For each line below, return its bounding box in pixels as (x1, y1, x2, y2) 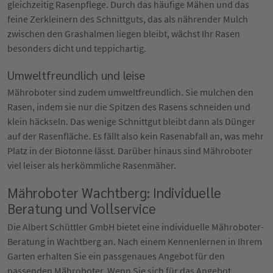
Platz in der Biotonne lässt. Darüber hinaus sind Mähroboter (7, 144, 252, 157)
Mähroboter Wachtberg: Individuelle (7, 183, 221, 201)
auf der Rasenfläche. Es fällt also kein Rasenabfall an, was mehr (7, 129, 264, 142)
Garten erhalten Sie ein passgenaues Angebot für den (7, 249, 225, 262)
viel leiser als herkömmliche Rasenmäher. (7, 158, 176, 171)
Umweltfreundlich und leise (7, 66, 145, 82)
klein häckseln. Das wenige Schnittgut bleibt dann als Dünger (7, 115, 255, 127)
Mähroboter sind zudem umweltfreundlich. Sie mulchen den (7, 85, 253, 98)
